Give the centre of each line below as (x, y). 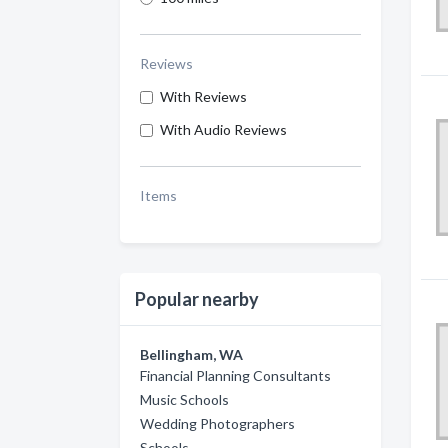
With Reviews (203, 96)
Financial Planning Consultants (235, 375)
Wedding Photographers (217, 423)
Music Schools (184, 399)
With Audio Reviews (223, 129)
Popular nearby (197, 299)
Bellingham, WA (191, 354)
